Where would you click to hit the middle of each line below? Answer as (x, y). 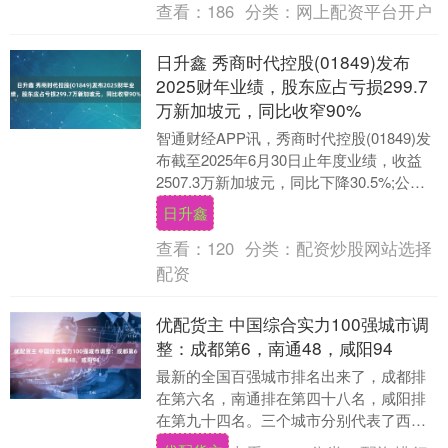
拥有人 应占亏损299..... (232, 203)
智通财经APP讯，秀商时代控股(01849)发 (293, 137)
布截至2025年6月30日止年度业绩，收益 (288, 159)
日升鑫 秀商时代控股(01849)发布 (282, 61)
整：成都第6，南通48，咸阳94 (274, 347)
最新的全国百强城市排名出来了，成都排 (290, 375)
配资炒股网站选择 (363, 247)
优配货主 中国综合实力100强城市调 (292, 323)
